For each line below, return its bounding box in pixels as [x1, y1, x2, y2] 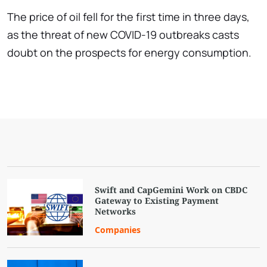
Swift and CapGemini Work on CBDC [95, 184, 248, 196]
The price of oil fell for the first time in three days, [7, 10, 250, 24]
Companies [95, 224, 141, 236]
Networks [95, 206, 136, 218]
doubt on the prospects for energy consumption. [7, 45, 252, 60]
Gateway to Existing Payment [95, 195, 219, 207]
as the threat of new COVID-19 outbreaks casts [7, 27, 239, 42]
